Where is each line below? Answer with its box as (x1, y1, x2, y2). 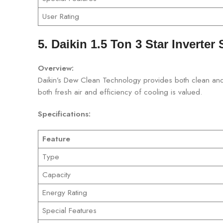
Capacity (42, 169, 71, 180)
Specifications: (38, 108, 91, 119)
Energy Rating (42, 187, 87, 198)
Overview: (38, 62, 74, 74)
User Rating (42, 10, 79, 22)
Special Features (42, 205, 97, 216)
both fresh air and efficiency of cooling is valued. (38, 86, 203, 98)
